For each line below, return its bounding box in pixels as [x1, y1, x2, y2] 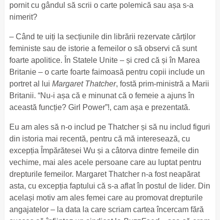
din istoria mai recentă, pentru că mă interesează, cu [9, 135, 190, 143]
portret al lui [9, 80, 52, 88]
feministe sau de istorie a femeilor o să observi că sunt [9, 44, 197, 53]
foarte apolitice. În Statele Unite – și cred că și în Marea [9, 56, 200, 64]
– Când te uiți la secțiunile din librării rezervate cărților [9, 32, 195, 41]
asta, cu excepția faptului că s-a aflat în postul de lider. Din [9, 182, 210, 190]
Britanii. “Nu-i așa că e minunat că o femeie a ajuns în [9, 91, 194, 100]
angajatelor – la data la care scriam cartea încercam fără [9, 205, 204, 214]
